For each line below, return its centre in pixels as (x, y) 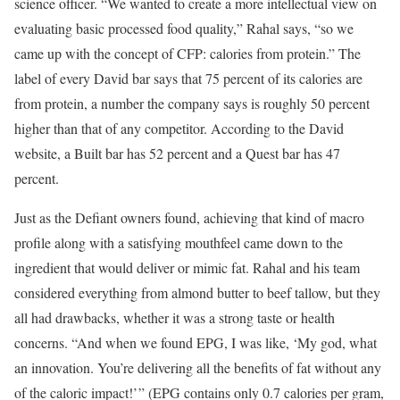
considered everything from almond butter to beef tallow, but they (197, 292)
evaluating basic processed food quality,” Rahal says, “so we (184, 28)
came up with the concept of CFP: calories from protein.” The (187, 53)
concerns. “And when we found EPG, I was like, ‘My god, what (196, 342)
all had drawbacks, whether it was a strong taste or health (175, 317)
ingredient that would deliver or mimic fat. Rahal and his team (187, 267)
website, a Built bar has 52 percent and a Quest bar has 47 (177, 153)
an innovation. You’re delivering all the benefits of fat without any (198, 367)
